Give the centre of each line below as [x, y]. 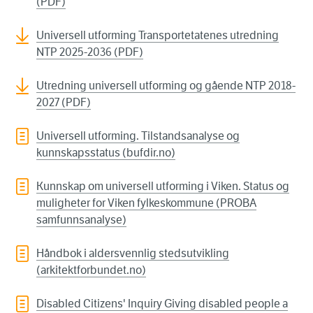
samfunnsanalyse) [81, 220]
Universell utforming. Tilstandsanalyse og [138, 136]
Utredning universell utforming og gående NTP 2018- [166, 86]
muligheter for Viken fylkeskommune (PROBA [146, 203]
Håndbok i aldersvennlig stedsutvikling [133, 254]
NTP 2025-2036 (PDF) [90, 52]
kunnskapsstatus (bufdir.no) [106, 153]
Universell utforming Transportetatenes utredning [158, 36]
